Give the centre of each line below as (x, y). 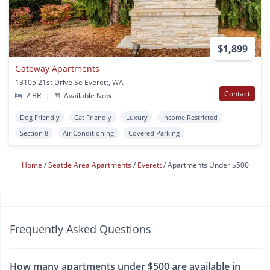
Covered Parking (154, 133)
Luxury (137, 117)
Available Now (87, 95)
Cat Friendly (93, 117)
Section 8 (34, 133)
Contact (237, 93)
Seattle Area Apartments (90, 165)
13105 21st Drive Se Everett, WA (69, 82)
